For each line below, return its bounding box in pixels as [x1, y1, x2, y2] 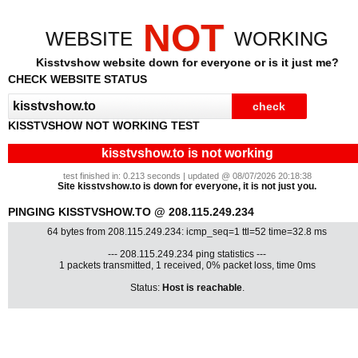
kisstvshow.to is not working [101, 146, 273, 160]
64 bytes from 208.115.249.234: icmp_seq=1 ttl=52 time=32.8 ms [47, 226, 327, 237]
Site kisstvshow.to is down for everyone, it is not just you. [58, 181, 316, 192]
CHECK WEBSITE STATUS [8, 73, 147, 86]
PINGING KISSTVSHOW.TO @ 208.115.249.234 [8, 205, 254, 218]
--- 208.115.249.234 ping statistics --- [108, 249, 266, 260]
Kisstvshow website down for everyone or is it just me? [35, 56, 339, 69]
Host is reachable [161, 282, 242, 293]
